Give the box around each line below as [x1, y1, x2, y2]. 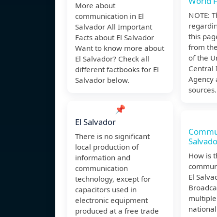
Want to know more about [75, 43, 164, 53]
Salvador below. [75, 75, 129, 85]
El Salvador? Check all [75, 54, 149, 64]
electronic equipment [75, 195, 148, 205]
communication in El [75, 11, 144, 21]
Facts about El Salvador [75, 32, 154, 43]
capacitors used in [75, 185, 137, 195]
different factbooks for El [75, 64, 159, 75]
